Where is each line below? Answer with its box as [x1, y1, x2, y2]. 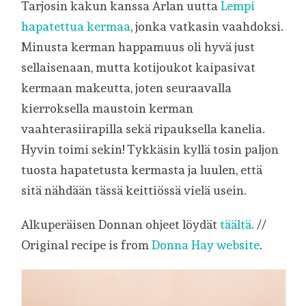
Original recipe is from [21, 238, 152, 253]
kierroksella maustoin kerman [21, 101, 194, 116]
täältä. [220, 217, 255, 232]
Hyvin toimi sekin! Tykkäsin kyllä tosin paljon [21, 142, 279, 157]
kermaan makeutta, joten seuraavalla [21, 81, 232, 96]
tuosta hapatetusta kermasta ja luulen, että [21, 163, 263, 178]
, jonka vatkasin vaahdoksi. [130, 19, 284, 34]
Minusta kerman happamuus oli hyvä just [21, 40, 255, 55]
